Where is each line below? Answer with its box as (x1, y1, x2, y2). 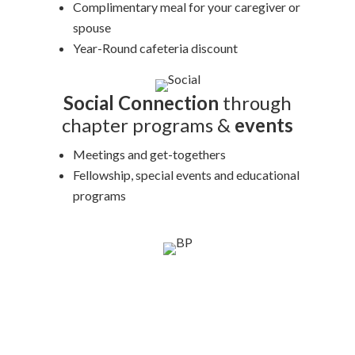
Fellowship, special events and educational (73, 167, 300, 183)
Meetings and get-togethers (73, 147, 227, 162)
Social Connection (63, 91, 219, 115)
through (219, 91, 292, 115)
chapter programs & (62, 113, 235, 137)
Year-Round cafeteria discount (73, 40, 239, 56)
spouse (73, 20, 112, 36)
